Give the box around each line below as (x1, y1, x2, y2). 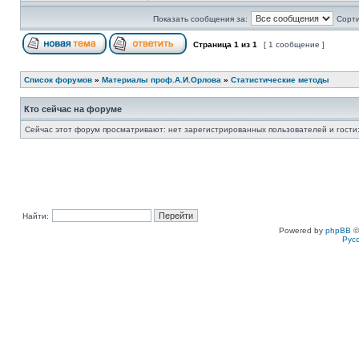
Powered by (279, 226, 325, 235)
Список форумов (24, 75, 92, 84)
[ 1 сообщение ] (261, 40, 327, 49)
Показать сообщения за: (153, 14, 248, 23)
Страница (191, 40, 234, 49)
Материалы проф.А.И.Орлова (102, 75, 221, 84)
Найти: (22, 212, 49, 220)
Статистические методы (231, 75, 329, 84)
